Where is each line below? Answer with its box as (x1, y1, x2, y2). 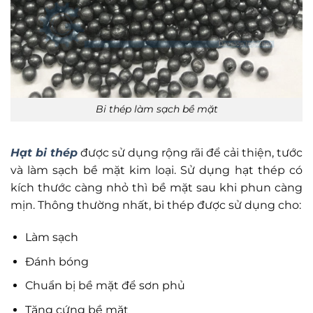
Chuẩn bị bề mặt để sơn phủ (24, 279, 185, 293)
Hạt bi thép (10, 146, 78, 160)
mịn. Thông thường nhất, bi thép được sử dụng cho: (10, 198, 301, 212)
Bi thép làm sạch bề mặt (95, 103, 218, 116)
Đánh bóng (24, 254, 89, 268)
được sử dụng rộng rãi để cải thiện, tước (78, 146, 303, 160)
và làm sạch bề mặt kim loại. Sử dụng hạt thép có (10, 163, 303, 177)
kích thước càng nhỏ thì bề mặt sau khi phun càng (10, 181, 303, 195)
